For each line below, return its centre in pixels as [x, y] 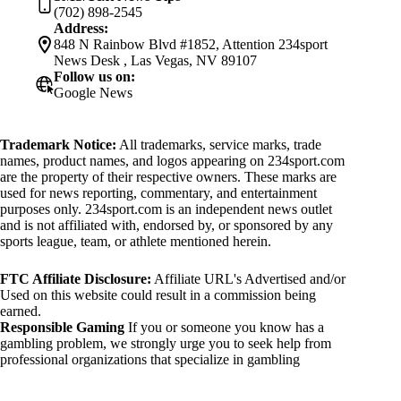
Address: [81, 28]
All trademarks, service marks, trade [219, 145]
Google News [93, 93]
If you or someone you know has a [224, 327]
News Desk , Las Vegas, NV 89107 [155, 60]
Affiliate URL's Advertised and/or [248, 279]
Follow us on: [94, 77]
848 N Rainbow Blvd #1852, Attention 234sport [191, 44]
